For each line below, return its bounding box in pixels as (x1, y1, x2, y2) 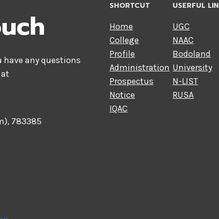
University (173, 62, 213, 73)
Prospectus (109, 76, 153, 87)
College (109, 35, 139, 45)
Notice (109, 89, 135, 100)
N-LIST (173, 76, 198, 87)
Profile (109, 48, 135, 59)
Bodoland (173, 48, 211, 59)
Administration (109, 62, 170, 73)
